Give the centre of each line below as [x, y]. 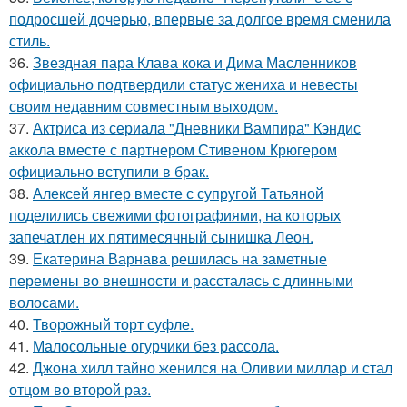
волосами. [44, 302]
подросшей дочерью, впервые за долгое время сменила [200, 18]
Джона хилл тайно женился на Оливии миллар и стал [213, 367]
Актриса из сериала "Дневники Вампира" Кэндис [197, 127]
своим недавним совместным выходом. [144, 105]
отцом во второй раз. [80, 389]
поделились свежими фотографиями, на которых [175, 214]
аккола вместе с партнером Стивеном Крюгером [173, 149]
